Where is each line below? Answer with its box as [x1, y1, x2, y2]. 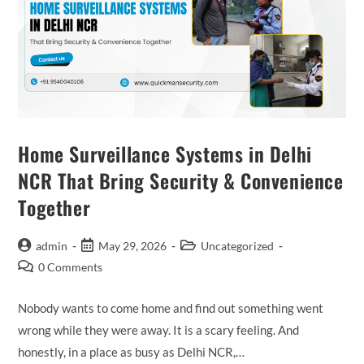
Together [18, 192, 91, 222]
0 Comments [38, 259, 103, 274]
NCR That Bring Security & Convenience [18, 165, 344, 195]
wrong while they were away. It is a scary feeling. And [18, 322, 300, 337]
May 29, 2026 [98, 238, 167, 253]
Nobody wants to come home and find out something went [18, 300, 324, 315]
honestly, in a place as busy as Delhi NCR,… [18, 344, 245, 359]
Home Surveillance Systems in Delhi [18, 138, 312, 168]
